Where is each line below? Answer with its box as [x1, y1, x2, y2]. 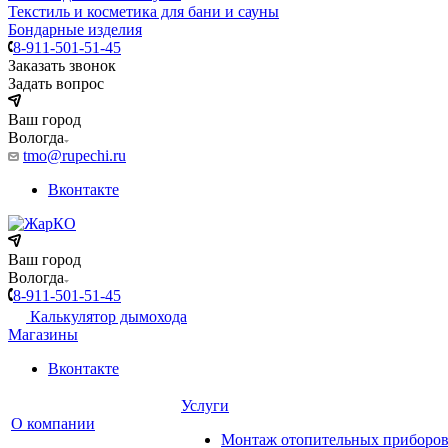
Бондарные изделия [8, 21, 142, 38]
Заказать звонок [8, 57, 116, 74]
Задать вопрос [8, 75, 104, 92]
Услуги [181, 397, 229, 414]
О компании [11, 415, 95, 432]
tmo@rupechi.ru [23, 147, 126, 164]
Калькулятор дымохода [30, 308, 187, 325]
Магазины [8, 326, 78, 343]
